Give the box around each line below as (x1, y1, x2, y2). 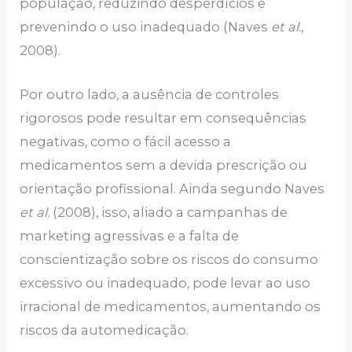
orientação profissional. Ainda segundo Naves (20, 180, 325, 196)
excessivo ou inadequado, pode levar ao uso (20, 274, 311, 291)
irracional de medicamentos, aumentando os (20, 298, 321, 314)
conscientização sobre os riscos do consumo (20, 251, 319, 267)
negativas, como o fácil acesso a (20, 133, 232, 149)
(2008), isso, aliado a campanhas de (49, 203, 288, 220)
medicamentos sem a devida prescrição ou (20, 156, 308, 173)
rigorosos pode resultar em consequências (20, 109, 307, 126)
